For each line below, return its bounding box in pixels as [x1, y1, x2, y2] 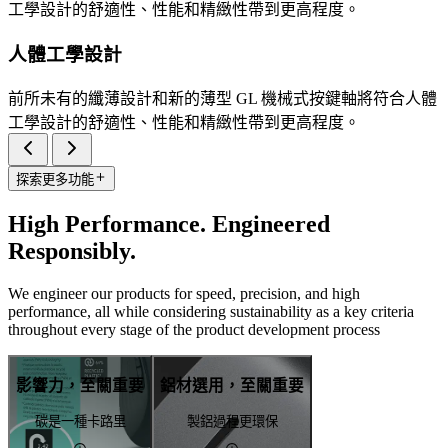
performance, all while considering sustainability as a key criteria [8, 302, 414, 320]
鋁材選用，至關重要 [160, 377, 304, 395]
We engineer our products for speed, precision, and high [8, 284, 360, 302]
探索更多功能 [16, 171, 94, 187]
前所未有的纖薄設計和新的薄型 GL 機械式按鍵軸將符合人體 [8, 89, 437, 107]
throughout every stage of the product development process [8, 320, 380, 338]
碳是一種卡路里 [34, 413, 126, 429]
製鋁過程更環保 [186, 413, 278, 429]
